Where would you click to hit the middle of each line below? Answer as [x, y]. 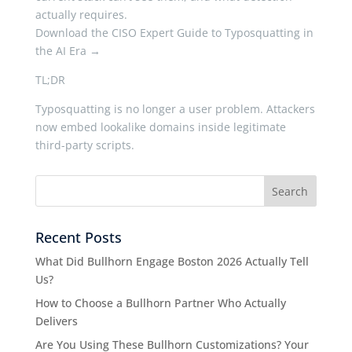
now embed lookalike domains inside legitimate [160, 127]
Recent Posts [78, 237]
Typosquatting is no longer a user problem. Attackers [175, 109]
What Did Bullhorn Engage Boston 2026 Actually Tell [172, 261]
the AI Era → [68, 51]
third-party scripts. [86, 145]
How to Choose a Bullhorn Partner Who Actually [160, 303]
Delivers [56, 321]
